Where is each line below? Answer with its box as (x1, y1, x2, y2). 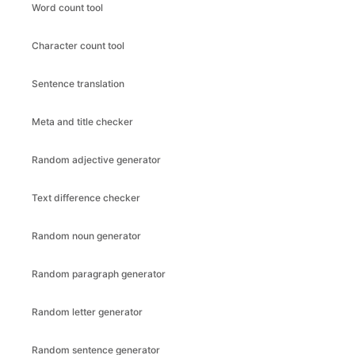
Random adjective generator (32, 154, 161, 166)
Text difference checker (32, 192, 140, 204)
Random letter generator (32, 306, 143, 318)
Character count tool (32, 40, 124, 52)
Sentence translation (32, 78, 124, 90)
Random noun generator (32, 230, 141, 242)
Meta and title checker (32, 116, 133, 128)
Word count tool (32, 2, 103, 13)
